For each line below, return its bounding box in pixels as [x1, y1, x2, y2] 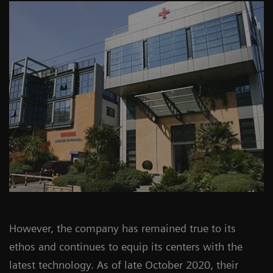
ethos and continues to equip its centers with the [9, 240, 243, 253]
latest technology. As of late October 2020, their [9, 258, 238, 272]
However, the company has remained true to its [9, 222, 236, 235]
